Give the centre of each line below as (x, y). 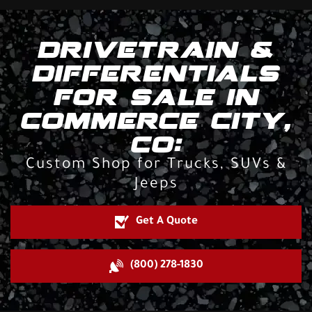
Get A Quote (166, 222)
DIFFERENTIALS (156, 73)
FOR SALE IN (156, 97)
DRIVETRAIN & (156, 49)
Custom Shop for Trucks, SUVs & (156, 166)
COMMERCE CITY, (156, 120)
